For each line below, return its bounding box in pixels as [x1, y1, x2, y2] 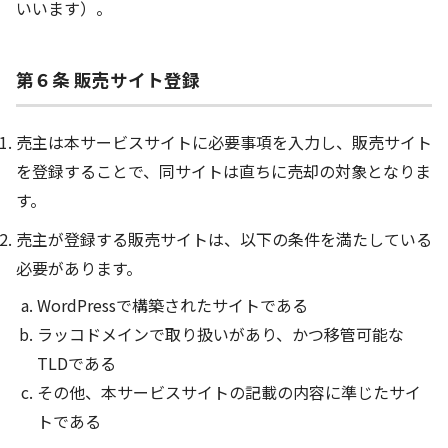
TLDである [36, 351, 116, 376]
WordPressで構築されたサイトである [36, 293, 308, 318]
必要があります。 [16, 256, 142, 281]
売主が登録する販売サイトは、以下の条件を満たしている [16, 227, 432, 252]
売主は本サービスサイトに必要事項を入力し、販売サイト [16, 130, 432, 155]
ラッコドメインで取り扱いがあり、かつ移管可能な [36, 322, 404, 347]
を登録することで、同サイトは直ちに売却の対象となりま [16, 159, 431, 184]
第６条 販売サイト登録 [16, 66, 200, 92]
